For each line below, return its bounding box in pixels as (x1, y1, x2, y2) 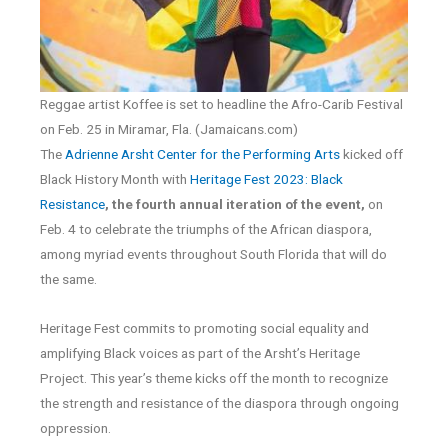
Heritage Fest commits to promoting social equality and (40, 320, 369, 337)
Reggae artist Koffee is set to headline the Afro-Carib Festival (40, 96, 403, 113)
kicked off (340, 146, 403, 163)
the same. (40, 271, 97, 288)
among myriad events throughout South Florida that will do (40, 246, 387, 263)
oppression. (40, 420, 111, 437)
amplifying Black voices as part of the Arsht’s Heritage (40, 345, 360, 362)
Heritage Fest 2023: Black (190, 171, 343, 188)
